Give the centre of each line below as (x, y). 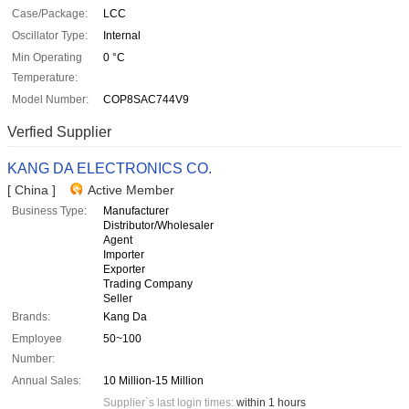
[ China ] (31, 190)
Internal (122, 36)
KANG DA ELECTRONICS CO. (110, 169)
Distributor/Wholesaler (158, 226)
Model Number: (50, 100)
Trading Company (148, 284)
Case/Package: (50, 14)
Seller (118, 299)
